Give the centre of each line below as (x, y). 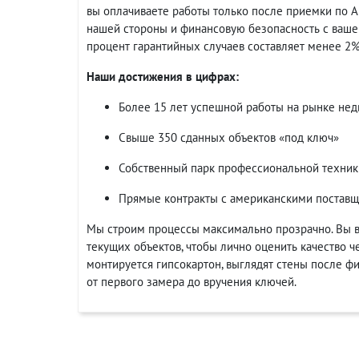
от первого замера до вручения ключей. (192, 282)
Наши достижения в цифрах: (163, 77)
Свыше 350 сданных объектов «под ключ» (229, 137)
